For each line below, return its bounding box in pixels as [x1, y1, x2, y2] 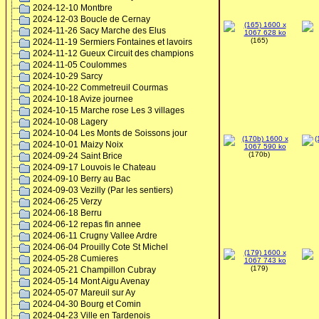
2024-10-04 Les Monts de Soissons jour [33, 128, 187, 138]
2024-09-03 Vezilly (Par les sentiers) [33, 185, 173, 195]
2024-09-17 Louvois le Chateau [33, 162, 156, 172]
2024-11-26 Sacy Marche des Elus [33, 26, 166, 36]
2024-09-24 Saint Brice [33, 151, 122, 161]
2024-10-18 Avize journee [33, 94, 133, 104]
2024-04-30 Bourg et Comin [33, 299, 141, 309]
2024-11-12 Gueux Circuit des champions [33, 48, 194, 58]
